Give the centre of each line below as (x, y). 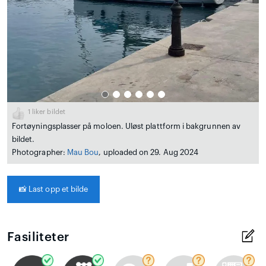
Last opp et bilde (58, 189)
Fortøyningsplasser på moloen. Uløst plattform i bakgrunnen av (126, 126)
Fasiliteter (38, 237)
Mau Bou (83, 152)
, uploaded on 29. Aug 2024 (149, 152)
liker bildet (48, 112)
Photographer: (39, 152)
